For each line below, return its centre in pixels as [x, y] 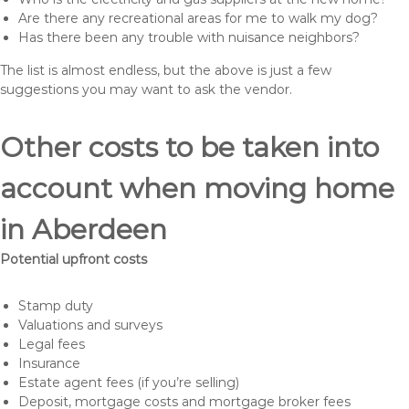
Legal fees [52, 344]
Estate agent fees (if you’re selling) [129, 383]
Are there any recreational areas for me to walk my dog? [198, 18]
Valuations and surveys [90, 325]
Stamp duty [56, 306]
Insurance [49, 363]
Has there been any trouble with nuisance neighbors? [189, 37]
